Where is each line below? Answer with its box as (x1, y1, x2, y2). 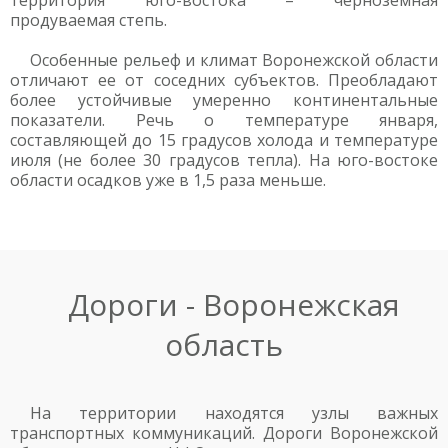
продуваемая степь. (10, 9, 167, 31)
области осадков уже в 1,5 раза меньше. (10, 169, 326, 191)
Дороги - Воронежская (68, 284, 400, 325)
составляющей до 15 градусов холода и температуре (10, 129, 438, 151)
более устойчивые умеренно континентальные (10, 89, 438, 111)
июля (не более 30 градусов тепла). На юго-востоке (10, 149, 438, 171)
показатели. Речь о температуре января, (10, 109, 438, 131)
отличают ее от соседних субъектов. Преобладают (10, 69, 438, 91)
